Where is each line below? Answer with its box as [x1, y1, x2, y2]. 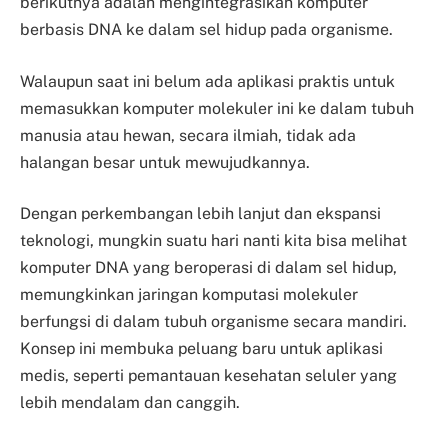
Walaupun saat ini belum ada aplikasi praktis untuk [20, 71, 395, 91]
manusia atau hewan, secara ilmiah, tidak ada [20, 125, 356, 145]
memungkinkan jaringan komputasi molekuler [20, 285, 358, 305]
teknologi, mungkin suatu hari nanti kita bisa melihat [20, 231, 407, 251]
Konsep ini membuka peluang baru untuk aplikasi [20, 339, 383, 359]
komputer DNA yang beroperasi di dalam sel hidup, [20, 258, 397, 278]
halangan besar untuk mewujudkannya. [20, 152, 310, 172]
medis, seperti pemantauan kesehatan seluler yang [20, 366, 397, 386]
